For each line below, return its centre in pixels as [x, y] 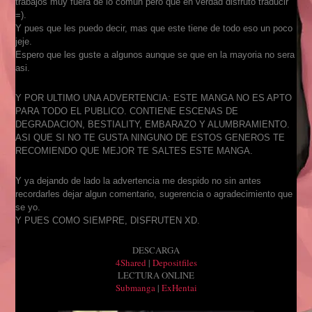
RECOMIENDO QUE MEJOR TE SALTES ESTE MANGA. [134, 150]
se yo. [28, 207]
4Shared [131, 262]
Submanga [135, 287]
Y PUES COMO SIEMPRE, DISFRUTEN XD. [108, 220]
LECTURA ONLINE [156, 275]
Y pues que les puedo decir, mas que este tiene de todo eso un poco [154, 28]
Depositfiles [174, 262]
